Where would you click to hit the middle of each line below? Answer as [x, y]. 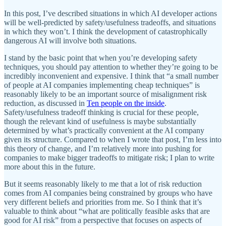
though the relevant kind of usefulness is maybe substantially [100, 121]
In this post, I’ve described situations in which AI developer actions [110, 13]
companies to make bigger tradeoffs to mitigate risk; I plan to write [109, 157]
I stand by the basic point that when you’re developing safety [101, 58]
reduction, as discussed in [45, 103]
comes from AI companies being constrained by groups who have [108, 193]
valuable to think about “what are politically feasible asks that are [107, 211]
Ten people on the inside [126, 103]
